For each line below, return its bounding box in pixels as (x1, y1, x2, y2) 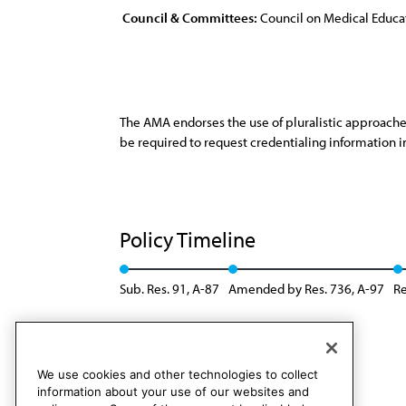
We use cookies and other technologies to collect (37, 367, 318, 382)
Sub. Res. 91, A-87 (120, 280, 219, 297)
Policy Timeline (120, 226, 260, 253)
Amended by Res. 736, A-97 (228, 280, 384, 297)
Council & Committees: (122, 9, 257, 26)
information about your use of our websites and (37, 384, 309, 400)
